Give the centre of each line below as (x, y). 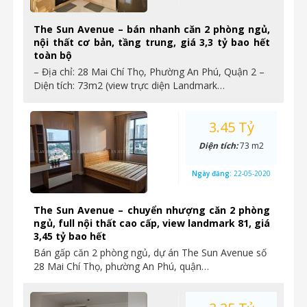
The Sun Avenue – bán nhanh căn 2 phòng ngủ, (152, 29)
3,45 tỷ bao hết (70, 236)
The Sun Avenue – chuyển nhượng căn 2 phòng (152, 210)
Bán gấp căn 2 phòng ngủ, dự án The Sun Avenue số (150, 253)
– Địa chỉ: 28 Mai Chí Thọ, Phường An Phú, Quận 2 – (149, 72)
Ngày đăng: (213, 173)
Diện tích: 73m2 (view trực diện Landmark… (129, 85)
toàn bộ (53, 55)
